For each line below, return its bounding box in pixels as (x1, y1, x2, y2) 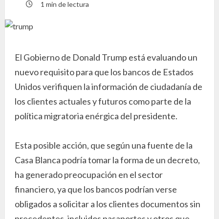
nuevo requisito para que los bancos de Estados (15, 66, 194, 77)
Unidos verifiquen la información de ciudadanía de (15, 81, 202, 92)
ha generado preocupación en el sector (15, 169, 163, 180)
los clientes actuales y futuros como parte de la (15, 95, 191, 107)
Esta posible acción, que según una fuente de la (15, 139, 193, 151)
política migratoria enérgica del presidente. (15, 110, 177, 121)
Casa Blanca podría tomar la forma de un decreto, (15, 154, 200, 165)
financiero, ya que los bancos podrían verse (15, 183, 177, 195)
